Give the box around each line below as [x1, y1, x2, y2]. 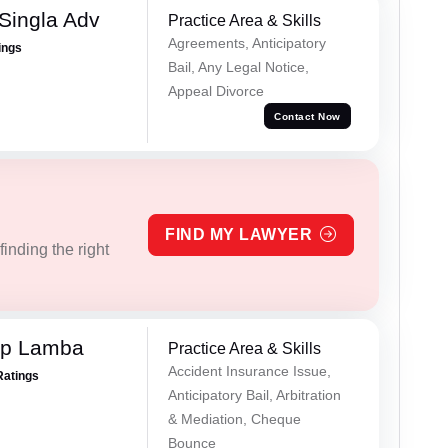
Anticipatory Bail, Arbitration [167, 387, 341, 404]
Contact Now [274, 110, 341, 122]
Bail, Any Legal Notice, [167, 59, 309, 76]
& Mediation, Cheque [167, 411, 301, 428]
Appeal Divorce [167, 83, 264, 100]
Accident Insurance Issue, [167, 363, 331, 380]
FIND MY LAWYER [165, 226, 313, 244]
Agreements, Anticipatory [167, 35, 326, 52]
